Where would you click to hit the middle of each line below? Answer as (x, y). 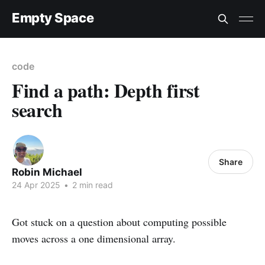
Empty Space (53, 17)
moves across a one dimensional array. (94, 238)
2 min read (91, 185)
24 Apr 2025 (36, 185)
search (37, 110)
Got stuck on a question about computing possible (119, 222)
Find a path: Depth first (106, 90)
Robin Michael (47, 172)
